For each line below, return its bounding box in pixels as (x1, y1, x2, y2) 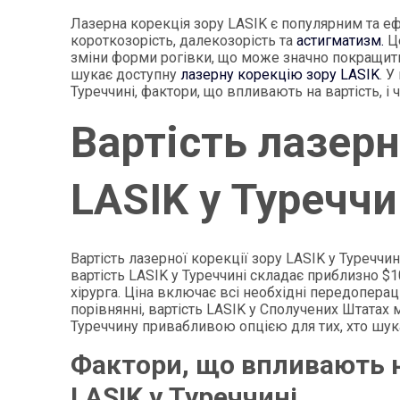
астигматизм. (296, 31, 385, 49)
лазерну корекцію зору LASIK (180, 65, 380, 83)
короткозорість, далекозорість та (71, 31, 297, 49)
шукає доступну (71, 65, 181, 83)
